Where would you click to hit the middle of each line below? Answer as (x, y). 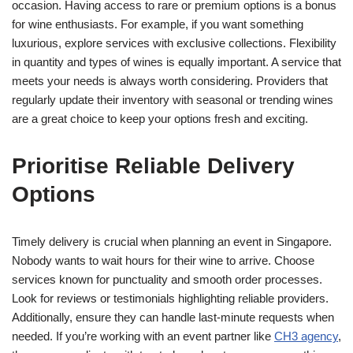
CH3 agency (306, 336)
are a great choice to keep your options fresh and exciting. (160, 118)
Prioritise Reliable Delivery (153, 165)
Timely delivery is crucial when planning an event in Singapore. (172, 241)
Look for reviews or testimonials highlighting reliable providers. (170, 298)
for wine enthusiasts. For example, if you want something (158, 24)
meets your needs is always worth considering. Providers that (170, 80)
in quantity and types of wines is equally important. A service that (176, 61)
